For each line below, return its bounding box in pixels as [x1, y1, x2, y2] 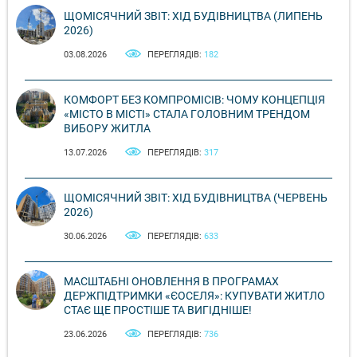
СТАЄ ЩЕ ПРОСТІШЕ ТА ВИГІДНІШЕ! [64, 304, 252, 317]
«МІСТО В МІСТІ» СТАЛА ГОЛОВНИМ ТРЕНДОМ [64, 108, 310, 121]
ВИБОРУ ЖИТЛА [64, 122, 151, 135]
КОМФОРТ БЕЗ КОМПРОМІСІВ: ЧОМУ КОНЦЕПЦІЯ [64, 93, 325, 107]
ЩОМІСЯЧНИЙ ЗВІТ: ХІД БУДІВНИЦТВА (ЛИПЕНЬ [64, 10, 323, 23]
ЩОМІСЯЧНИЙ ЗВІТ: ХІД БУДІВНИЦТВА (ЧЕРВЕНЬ [64, 191, 328, 205]
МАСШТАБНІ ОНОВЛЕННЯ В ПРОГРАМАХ [64, 275, 279, 288]
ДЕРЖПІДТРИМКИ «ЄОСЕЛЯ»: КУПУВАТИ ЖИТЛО [64, 289, 325, 303]
